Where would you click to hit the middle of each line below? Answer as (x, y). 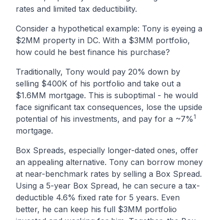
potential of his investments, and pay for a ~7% (105, 119)
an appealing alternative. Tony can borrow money (109, 162)
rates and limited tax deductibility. (76, 9)
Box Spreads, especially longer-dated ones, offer (107, 150)
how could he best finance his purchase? (93, 52)
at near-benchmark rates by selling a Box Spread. (109, 174)
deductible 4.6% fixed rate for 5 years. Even (98, 197)
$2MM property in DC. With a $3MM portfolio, (103, 40)
